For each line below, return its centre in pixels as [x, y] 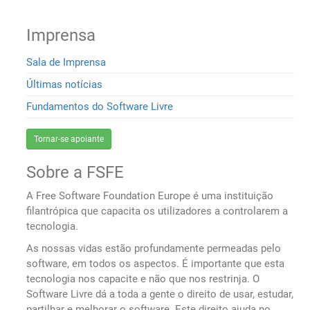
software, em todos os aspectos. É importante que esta [156, 264]
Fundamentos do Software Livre [100, 107]
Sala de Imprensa [66, 62]
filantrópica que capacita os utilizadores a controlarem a [157, 211]
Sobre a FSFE [75, 173]
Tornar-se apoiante [69, 139]
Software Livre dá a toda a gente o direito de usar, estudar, [160, 294]
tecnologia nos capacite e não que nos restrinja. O [143, 279]
